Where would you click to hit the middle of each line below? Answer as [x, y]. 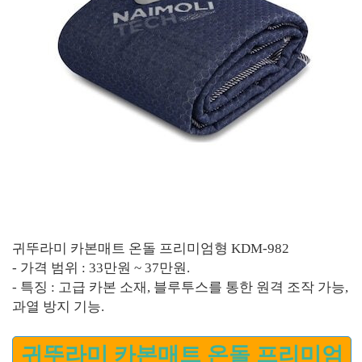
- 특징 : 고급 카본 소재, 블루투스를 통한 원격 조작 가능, [180, 288]
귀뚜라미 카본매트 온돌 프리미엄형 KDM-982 [151, 249]
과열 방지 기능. [58, 307]
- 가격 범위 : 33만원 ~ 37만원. [101, 268]
